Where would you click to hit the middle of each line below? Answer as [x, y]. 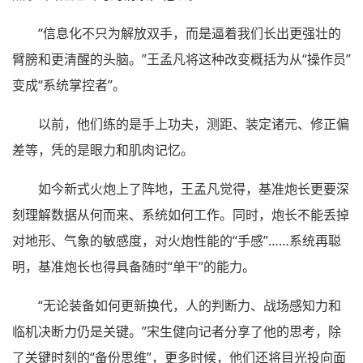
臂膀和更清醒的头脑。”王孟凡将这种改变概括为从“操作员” [181, 60]
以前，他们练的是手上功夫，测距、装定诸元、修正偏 [194, 124]
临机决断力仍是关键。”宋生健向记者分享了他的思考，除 [177, 332]
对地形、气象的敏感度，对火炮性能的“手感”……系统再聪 [177, 241]
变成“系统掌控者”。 [69, 85]
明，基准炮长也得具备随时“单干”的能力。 [134, 267]
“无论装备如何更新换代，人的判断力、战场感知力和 [190, 306]
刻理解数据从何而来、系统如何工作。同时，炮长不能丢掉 [181, 215]
